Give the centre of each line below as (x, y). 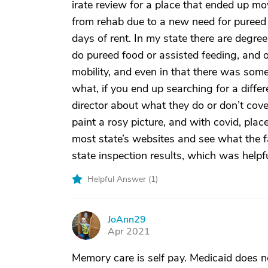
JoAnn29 (127, 220)
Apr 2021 (129, 232)
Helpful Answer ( (119, 179)
